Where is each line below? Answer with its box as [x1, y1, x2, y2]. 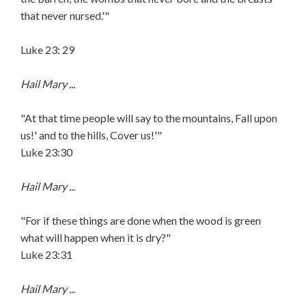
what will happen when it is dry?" [20, 231, 171, 244]
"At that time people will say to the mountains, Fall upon [20, 111, 277, 124]
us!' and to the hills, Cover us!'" [20, 128, 162, 141]
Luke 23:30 [20, 145, 72, 158]
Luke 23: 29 [20, 43, 74, 56]
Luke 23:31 [20, 248, 72, 261]
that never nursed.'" [20, 9, 109, 22]
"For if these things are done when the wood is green [20, 214, 261, 227]
